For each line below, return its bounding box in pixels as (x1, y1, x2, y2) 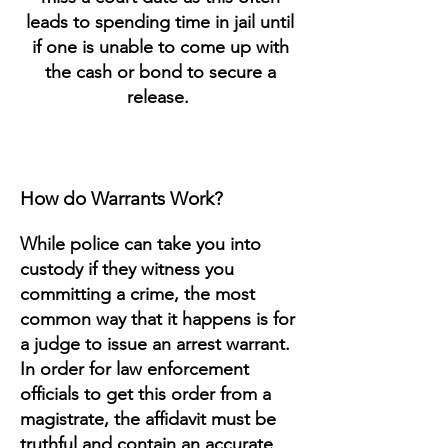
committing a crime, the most (20, 283, 255, 305)
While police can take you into (20, 233, 261, 255)
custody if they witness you (20, 258, 234, 280)
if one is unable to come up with (31, 36, 289, 58)
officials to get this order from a (20, 383, 271, 405)
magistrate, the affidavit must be (20, 408, 276, 430)
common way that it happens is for (20, 308, 295, 330)
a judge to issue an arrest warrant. (20, 333, 290, 355)
